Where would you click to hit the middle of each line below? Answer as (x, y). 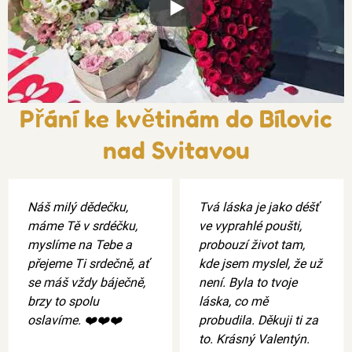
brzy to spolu (63, 301)
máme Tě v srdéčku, (82, 225)
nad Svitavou (176, 149)
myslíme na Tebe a (80, 244)
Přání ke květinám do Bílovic (176, 118)
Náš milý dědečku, (78, 207)
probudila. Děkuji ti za (258, 320)
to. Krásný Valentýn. (254, 339)
